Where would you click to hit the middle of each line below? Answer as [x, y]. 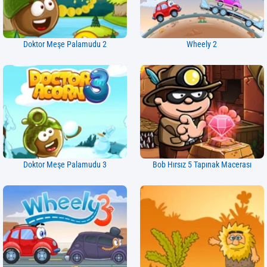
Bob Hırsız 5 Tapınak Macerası [202, 164]
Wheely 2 [202, 44]
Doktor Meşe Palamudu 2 [65, 44]
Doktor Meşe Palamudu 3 [65, 164]
